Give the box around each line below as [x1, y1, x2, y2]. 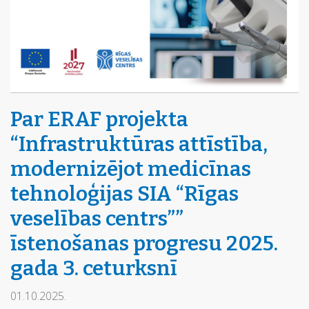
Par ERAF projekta [10, 107, 188, 132]
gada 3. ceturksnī [10, 256, 177, 281]
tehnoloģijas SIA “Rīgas [10, 181, 239, 206]
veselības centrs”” [10, 206, 183, 231]
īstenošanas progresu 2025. [10, 231, 278, 256]
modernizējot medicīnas [10, 157, 251, 181]
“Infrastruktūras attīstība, [10, 132, 268, 157]
